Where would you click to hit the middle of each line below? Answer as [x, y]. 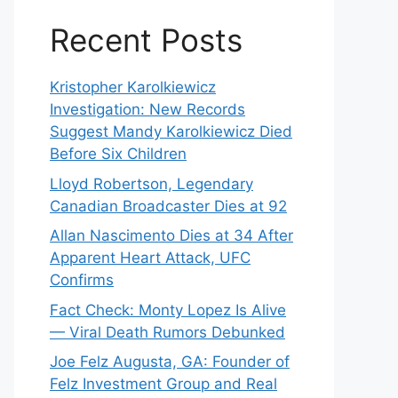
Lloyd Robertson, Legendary [151, 183]
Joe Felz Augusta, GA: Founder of [170, 362]
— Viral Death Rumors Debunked [167, 332]
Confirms [82, 280]
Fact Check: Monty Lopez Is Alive [168, 310]
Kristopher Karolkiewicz [133, 87]
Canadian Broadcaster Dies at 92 [168, 206]
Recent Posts [146, 40]
